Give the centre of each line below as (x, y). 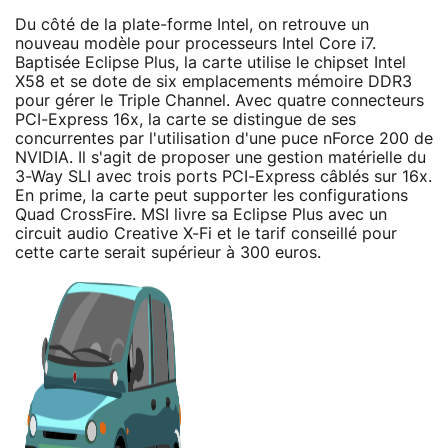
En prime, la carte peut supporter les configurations (211, 195)
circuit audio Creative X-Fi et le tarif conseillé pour (206, 233)
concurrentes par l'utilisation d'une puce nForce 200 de (224, 138)
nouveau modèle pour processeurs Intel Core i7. (195, 43)
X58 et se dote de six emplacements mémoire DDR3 (213, 81)
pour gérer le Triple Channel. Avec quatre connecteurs (219, 100)
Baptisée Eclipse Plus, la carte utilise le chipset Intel (210, 62)
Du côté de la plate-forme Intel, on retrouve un (192, 24)
